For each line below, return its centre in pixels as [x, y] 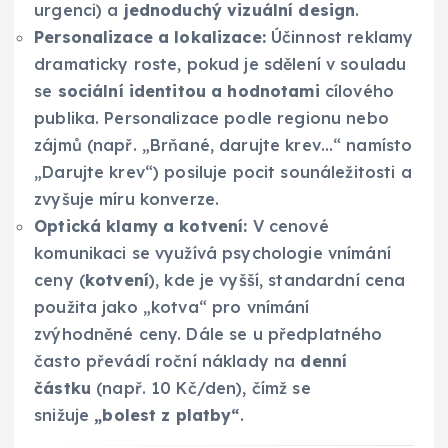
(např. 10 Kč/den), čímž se [200, 388]
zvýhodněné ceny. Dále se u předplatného [208, 334]
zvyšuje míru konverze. [127, 199]
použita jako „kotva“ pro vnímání [172, 307]
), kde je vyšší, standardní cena [277, 280]
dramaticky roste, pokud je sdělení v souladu [220, 64]
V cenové [288, 226]
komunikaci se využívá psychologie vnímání [212, 253]
